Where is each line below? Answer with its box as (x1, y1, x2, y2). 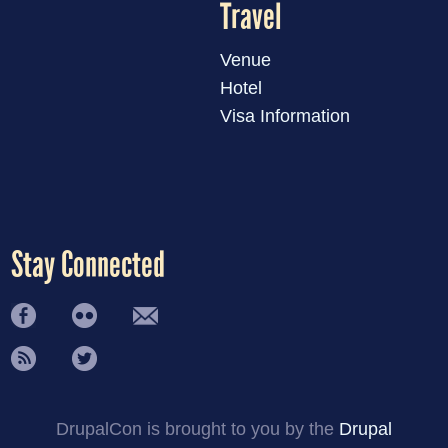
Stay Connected (11, 244, 166, 288)
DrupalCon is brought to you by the (56, 419, 339, 440)
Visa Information (220, 106, 351, 127)
